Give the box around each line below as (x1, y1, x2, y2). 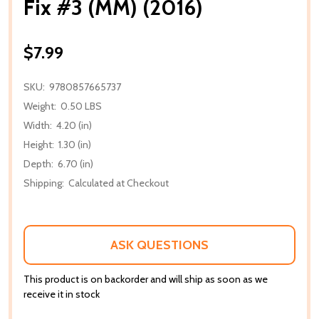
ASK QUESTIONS (110, 236, 209, 253)
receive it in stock (23, 287, 100, 300)
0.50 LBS (61, 99, 102, 113)
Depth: (23, 157, 53, 170)
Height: (23, 137, 54, 151)
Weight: (23, 99, 56, 113)
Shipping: (23, 176, 64, 189)
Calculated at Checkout (68, 176, 169, 189)
